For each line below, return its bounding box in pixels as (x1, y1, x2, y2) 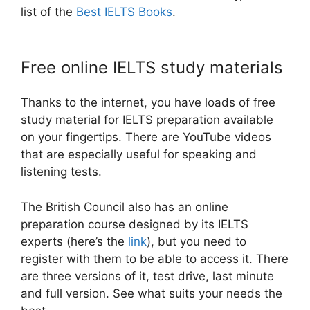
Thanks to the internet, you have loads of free (21, 95, 275, 109)
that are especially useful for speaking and (21, 147, 257, 161)
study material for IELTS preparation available (21, 113, 273, 127)
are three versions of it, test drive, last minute (21, 268, 274, 283)
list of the (21, 4, 76, 19)
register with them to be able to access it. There (21, 251, 289, 266)
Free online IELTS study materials (21, 57, 283, 77)
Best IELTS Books (76, 4, 172, 19)
